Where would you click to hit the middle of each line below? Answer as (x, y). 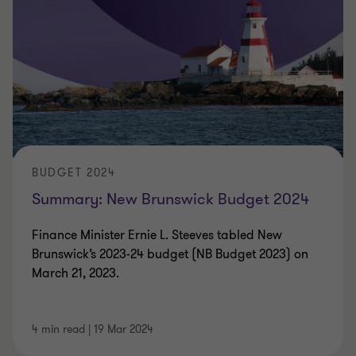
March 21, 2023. (75, 273)
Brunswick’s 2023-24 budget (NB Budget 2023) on (170, 254)
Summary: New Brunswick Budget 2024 (170, 199)
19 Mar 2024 (124, 329)
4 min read (58, 329)
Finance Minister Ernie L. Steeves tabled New (157, 235)
